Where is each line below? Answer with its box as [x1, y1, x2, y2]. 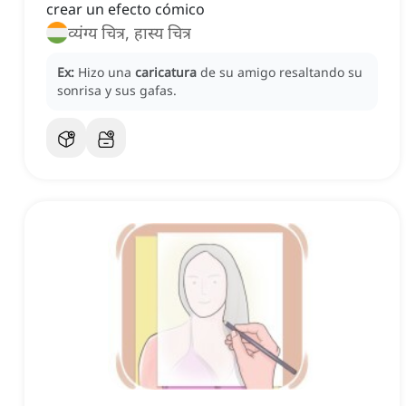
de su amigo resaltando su [200, 63, 362, 82]
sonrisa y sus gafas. [57, 82, 177, 100]
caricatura [135, 63, 197, 82]
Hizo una [78, 63, 135, 82]
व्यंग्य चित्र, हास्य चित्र [68, 22, 191, 44]
